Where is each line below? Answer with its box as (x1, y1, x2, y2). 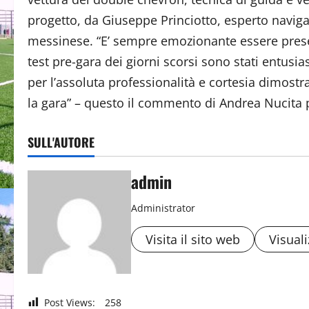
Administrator (131, 201, 195, 215)
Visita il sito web (146, 231, 240, 248)
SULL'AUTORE (28, 133, 94, 151)
